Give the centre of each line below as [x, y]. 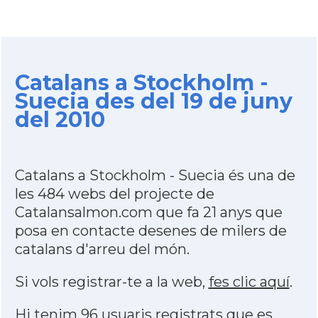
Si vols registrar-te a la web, [111, 282]
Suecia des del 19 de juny [153, 101]
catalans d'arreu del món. [102, 249]
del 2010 [60, 120]
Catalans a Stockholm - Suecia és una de [155, 175]
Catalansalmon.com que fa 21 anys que [148, 212]
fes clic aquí [249, 282]
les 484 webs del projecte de [114, 194]
